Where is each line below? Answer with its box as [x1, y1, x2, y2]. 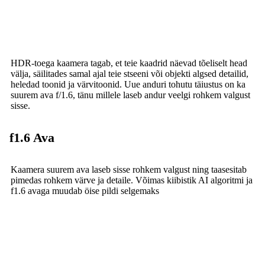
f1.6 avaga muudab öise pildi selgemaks [11, 185, 159, 196]
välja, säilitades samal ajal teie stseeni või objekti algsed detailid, [11, 68, 248, 79]
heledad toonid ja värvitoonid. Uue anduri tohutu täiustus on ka [11, 79, 245, 89]
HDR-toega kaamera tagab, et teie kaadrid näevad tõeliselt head [11, 57, 247, 68]
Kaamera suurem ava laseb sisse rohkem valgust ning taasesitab [11, 164, 247, 174]
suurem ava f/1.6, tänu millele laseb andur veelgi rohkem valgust [11, 89, 250, 100]
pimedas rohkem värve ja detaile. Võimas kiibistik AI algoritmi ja [11, 174, 253, 185]
